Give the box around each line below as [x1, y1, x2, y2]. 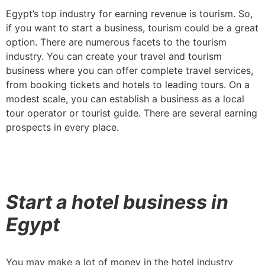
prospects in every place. [6, 121, 119, 133]
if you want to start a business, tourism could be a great [6, 21, 258, 34]
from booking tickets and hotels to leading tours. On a [6, 78, 250, 91]
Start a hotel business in [6, 190, 228, 214]
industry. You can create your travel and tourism [6, 50, 222, 62]
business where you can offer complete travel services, [6, 64, 253, 76]
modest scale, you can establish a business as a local [6, 92, 244, 105]
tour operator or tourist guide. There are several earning [6, 106, 257, 119]
